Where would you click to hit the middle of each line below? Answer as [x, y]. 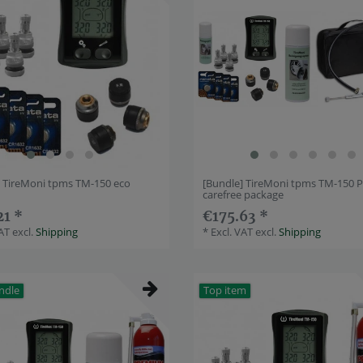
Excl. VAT [232, 231]
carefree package [243, 194]
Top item [225, 290]
